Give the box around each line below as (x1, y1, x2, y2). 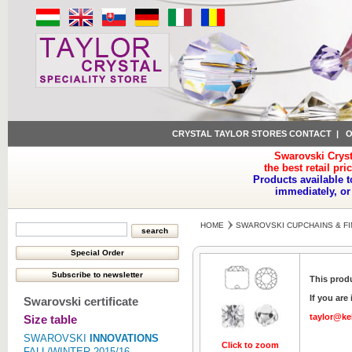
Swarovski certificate (24, 295, 138, 308)
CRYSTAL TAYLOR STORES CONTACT (171, 129, 332, 138)
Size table (24, 313, 77, 326)
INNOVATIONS (90, 332, 159, 344)
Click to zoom (221, 340, 279, 350)
